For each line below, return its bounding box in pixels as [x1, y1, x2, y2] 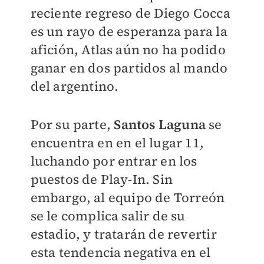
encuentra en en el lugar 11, [30, 134, 204, 151]
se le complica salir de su [30, 207, 186, 225]
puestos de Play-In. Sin [30, 170, 173, 188]
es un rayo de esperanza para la [30, 22, 227, 40]
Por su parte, [30, 115, 111, 133]
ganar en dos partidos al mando [30, 59, 228, 77]
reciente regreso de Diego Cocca [30, 4, 230, 22]
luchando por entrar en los [30, 152, 197, 170]
